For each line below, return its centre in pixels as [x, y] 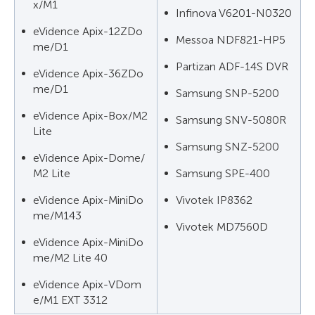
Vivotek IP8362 [214, 200]
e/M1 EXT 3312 [70, 300]
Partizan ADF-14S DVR [232, 66]
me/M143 [57, 216]
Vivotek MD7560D [222, 227]
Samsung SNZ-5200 [227, 147]
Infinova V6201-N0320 [234, 13]
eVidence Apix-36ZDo [88, 73]
